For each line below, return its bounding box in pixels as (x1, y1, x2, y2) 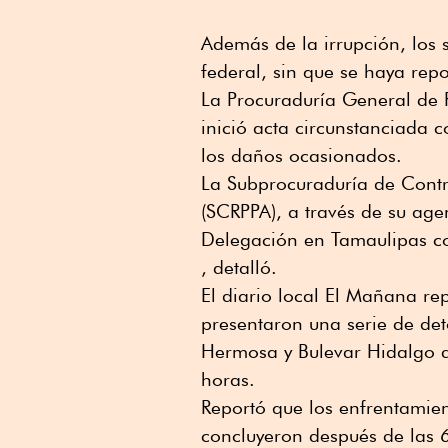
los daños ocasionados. (201, 144, 402, 167)
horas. (201, 368, 255, 391)
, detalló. (201, 256, 277, 279)
